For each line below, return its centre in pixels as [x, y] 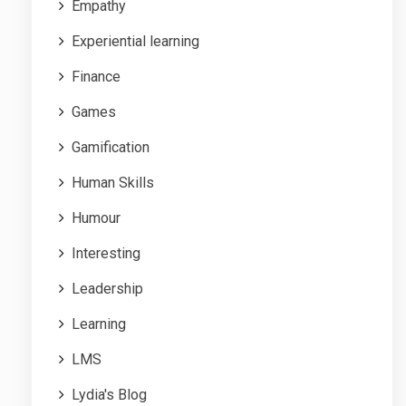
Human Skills [113, 182]
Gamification [111, 147]
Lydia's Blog [109, 394]
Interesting [106, 253]
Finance [96, 76]
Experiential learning [135, 41]
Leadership [107, 288]
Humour [96, 217]
